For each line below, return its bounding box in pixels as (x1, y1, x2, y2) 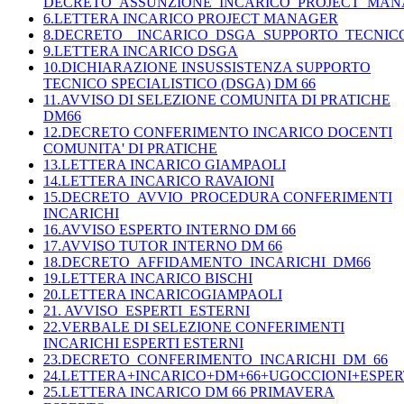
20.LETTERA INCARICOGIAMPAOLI (43, 287, 282, 303)
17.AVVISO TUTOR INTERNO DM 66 (43, 238, 282, 254)
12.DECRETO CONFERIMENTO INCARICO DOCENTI (43, 124, 392, 141)
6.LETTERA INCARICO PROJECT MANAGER (43, 11, 338, 27)
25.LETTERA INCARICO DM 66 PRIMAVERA (43, 384, 335, 400)
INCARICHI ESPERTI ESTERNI (43, 335, 243, 352)
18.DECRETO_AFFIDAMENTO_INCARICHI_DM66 (43, 254, 371, 271)
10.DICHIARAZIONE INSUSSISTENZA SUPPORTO (43, 60, 371, 76)
